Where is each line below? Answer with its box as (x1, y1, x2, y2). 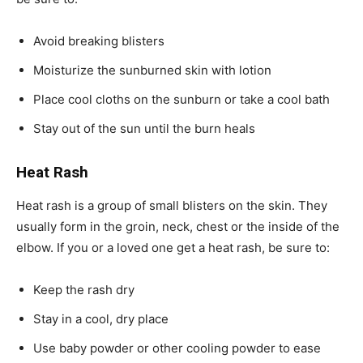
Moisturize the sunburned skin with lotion (33, 62, 271, 78)
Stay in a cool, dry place (33, 310, 169, 327)
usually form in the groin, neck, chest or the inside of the (16, 218, 340, 234)
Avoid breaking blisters (33, 32, 164, 49)
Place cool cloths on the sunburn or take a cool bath (33, 91, 330, 107)
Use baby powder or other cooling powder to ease (33, 340, 321, 356)
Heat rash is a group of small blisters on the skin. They (16, 197, 327, 213)
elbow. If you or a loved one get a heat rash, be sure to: (16, 239, 330, 255)
